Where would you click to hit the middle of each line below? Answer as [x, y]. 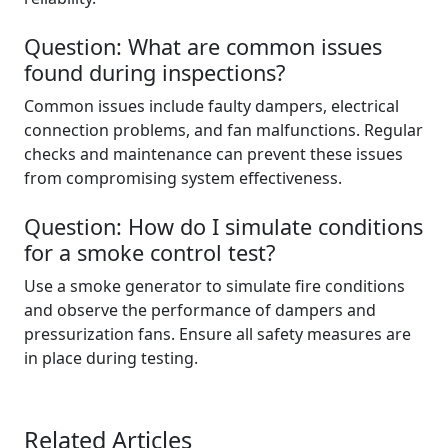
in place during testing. [111, 358]
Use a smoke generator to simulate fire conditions [214, 286]
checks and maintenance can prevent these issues [213, 154]
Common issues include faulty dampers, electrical [211, 106]
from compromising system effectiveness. [183, 178]
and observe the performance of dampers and [200, 310]
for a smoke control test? [149, 253]
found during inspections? [154, 73]
